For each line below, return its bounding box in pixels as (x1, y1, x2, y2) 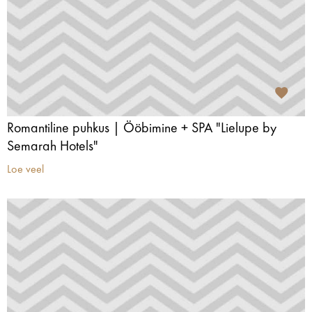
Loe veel (7, 164, 44, 175)
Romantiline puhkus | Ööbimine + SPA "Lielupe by (7, 122, 276, 136)
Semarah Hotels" (7, 140, 98, 154)
